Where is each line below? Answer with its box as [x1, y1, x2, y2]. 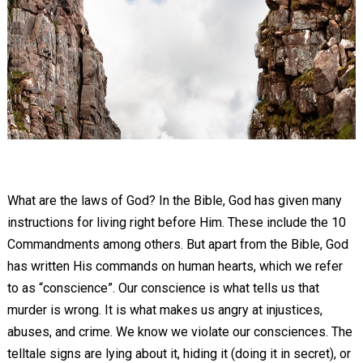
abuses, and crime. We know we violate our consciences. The [6, 324, 352, 340]
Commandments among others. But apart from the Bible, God [6, 237, 348, 252]
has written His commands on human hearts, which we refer [6, 258, 343, 274]
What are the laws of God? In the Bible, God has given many [6, 193, 342, 208]
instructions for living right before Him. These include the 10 [6, 215, 346, 230]
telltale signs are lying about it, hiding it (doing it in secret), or [6, 346, 351, 361]
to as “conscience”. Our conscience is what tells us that [6, 280, 319, 296]
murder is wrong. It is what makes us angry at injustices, [6, 302, 322, 318]
